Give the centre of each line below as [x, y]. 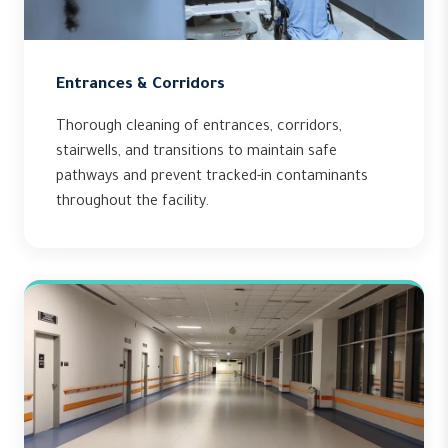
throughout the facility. [132, 203]
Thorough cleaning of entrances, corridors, [199, 128]
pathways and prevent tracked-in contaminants [212, 178]
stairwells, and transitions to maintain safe [196, 153]
